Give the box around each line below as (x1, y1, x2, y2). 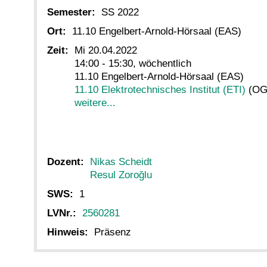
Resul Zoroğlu (90, 169, 152, 181)
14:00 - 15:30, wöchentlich (74, 58, 191, 70)
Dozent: (47, 156, 84, 167)
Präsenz (94, 226, 131, 238)
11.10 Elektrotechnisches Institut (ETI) (74, 84, 246, 96)
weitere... (74, 97, 116, 109)
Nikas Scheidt (90, 156, 152, 167)
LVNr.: (47, 207, 76, 219)
